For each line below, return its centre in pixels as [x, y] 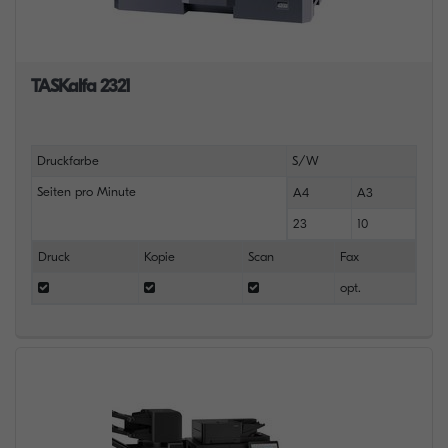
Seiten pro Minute [86, 191]
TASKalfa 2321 [80, 86]
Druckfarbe [67, 160]
